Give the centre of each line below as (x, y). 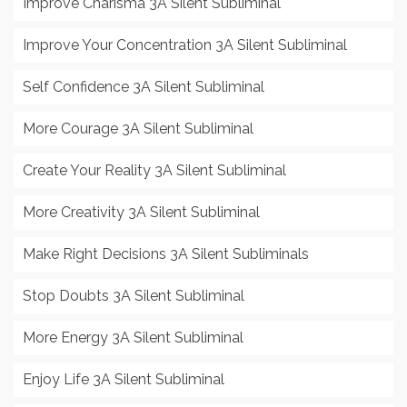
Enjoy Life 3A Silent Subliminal (124, 380)
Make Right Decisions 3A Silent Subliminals (166, 254)
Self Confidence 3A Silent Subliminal (144, 87)
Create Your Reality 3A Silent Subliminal (154, 171)
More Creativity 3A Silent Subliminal (141, 213)
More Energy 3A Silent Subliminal (133, 338)
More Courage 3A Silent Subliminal (138, 129)
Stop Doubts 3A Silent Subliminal (134, 296)
